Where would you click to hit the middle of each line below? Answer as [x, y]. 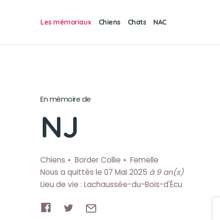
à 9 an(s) [166, 172]
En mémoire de [66, 99]
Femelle [144, 160]
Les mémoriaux [66, 22]
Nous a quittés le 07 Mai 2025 [95, 172]
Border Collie [98, 160]
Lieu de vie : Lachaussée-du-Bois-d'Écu [111, 184]
